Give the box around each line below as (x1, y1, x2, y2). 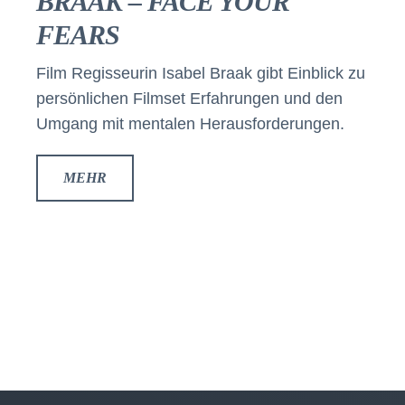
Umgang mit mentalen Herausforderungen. (36, 115, 344, 133)
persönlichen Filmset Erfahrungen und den (36, 89, 343, 108)
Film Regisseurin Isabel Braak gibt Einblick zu (36, 64, 365, 82)
